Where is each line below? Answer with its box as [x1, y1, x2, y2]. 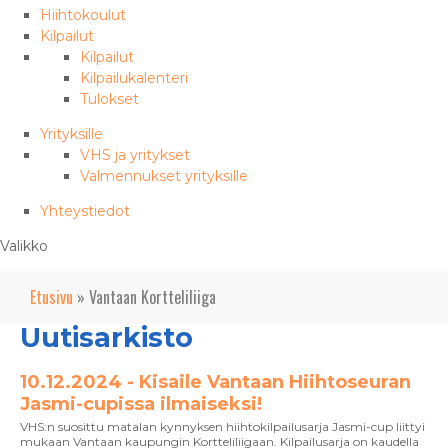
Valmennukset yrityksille [80, 167, 248, 185]
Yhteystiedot [40, 202, 130, 220]
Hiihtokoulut [40, 6, 126, 24]
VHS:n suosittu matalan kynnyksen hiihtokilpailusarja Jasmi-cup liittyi [20, 419, 425, 434]
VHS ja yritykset [80, 146, 190, 164]
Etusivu [30, 285, 73, 309]
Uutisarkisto [20, 321, 193, 354]
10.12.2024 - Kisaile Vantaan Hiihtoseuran [20, 371, 411, 393]
